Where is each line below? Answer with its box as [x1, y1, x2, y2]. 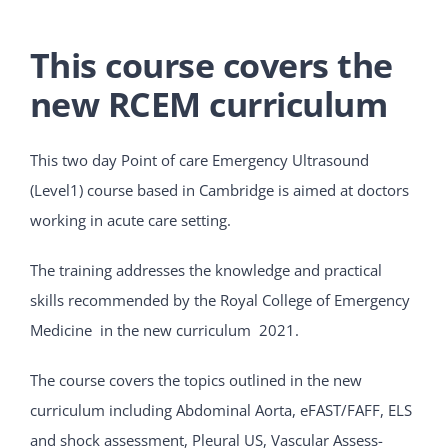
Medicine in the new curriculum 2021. [30, 319, 299, 340]
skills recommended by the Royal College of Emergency [30, 289, 410, 310]
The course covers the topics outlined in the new [30, 369, 362, 390]
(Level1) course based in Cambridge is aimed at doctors [30, 179, 409, 200]
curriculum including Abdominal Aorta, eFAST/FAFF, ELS [30, 399, 412, 420]
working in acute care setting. [30, 209, 231, 230]
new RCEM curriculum [30, 81, 388, 128]
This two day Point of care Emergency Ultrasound [30, 149, 369, 170]
